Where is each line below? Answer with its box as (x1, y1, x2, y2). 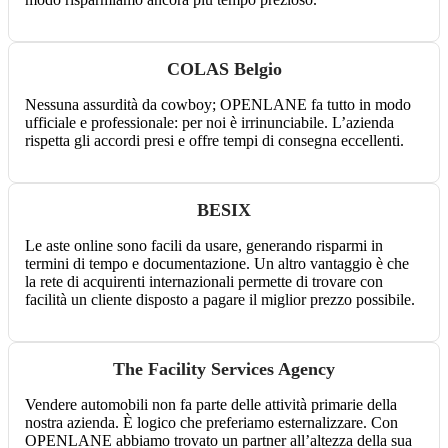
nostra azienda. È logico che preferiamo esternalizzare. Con (25, 414, 398, 432)
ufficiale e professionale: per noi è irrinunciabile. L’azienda (25, 114, 394, 132)
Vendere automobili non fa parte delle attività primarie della (25, 396, 397, 414)
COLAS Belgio (166, 59, 282, 80)
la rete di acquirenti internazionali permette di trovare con (25, 273, 383, 291)
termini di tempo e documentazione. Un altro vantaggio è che (25, 255, 409, 273)
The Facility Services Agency (113, 359, 335, 380)
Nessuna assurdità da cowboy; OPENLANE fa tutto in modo (25, 96, 411, 114)
